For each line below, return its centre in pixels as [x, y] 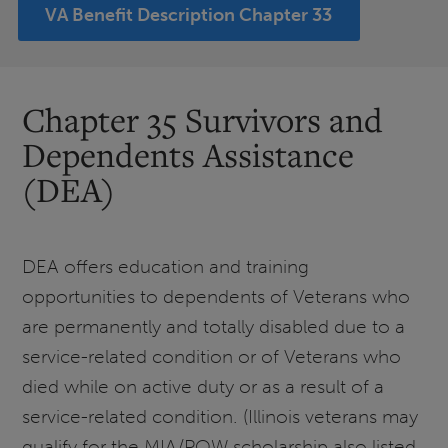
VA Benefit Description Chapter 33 [189, 14]
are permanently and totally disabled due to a [214, 327]
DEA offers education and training [166, 267]
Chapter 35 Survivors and [203, 120]
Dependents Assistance [188, 155]
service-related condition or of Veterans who [212, 357]
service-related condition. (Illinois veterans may [220, 417]
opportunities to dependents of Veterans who [216, 297]
